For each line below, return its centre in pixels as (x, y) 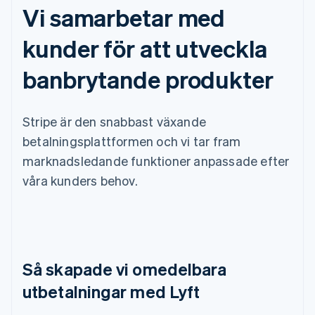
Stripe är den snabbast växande (114, 121)
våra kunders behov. (80, 180)
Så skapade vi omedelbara (125, 269)
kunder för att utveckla (145, 48)
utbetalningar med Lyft (111, 291)
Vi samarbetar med (124, 17)
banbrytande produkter (148, 79)
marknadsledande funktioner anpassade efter (156, 160)
